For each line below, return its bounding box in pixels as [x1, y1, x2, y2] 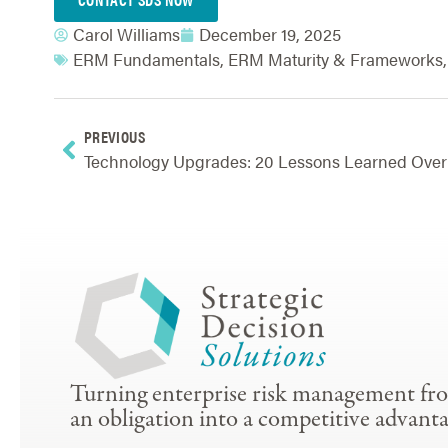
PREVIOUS [83, 125, 145, 148]
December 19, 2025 [198, 22, 341, 46]
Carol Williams [72, 22, 180, 46]
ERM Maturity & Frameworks [227, 47, 443, 71]
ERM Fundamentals [72, 47, 220, 71]
